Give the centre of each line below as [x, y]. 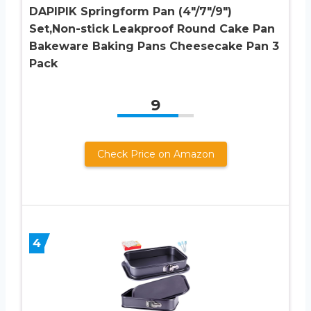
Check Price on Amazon [155, 154]
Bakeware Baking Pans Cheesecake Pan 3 [154, 46]
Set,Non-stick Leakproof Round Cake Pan [152, 28]
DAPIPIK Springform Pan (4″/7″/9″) [131, 11]
